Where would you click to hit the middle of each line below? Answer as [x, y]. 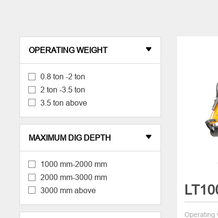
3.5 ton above [63, 102]
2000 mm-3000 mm [73, 177]
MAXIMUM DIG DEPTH [70, 137]
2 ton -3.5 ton [62, 89]
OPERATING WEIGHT [68, 50]
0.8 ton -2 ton [62, 77]
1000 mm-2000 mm [73, 164]
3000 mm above [67, 190]
